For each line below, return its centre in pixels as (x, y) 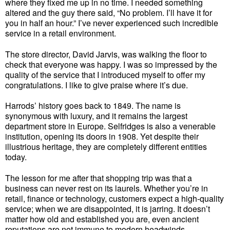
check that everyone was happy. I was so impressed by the (111, 64)
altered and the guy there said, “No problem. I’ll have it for (109, 12)
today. (18, 157)
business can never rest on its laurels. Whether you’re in (107, 188)
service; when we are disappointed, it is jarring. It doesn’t (108, 209)
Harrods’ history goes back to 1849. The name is (93, 106)
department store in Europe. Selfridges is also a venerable (110, 126)
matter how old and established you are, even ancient (102, 219)
